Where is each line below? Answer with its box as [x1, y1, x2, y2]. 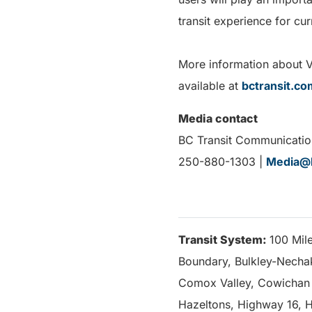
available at [178, 79, 242, 93]
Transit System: [178, 233, 270, 247]
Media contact [178, 111, 258, 125]
